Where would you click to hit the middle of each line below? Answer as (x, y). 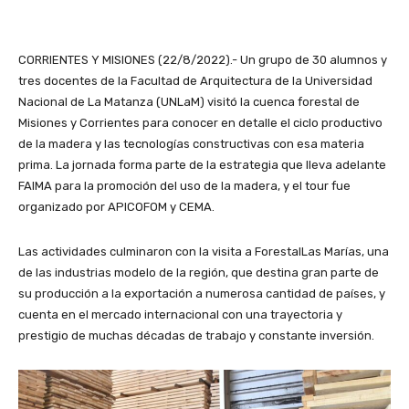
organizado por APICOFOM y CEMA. (116, 206)
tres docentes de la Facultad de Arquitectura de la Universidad (195, 80)
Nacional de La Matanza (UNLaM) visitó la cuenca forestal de (189, 101)
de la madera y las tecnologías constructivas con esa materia (191, 143)
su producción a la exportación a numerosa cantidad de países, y (202, 293)
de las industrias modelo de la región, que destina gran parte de (199, 272)
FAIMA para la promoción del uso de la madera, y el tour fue (184, 185)
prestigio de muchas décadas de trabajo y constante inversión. (196, 335)
